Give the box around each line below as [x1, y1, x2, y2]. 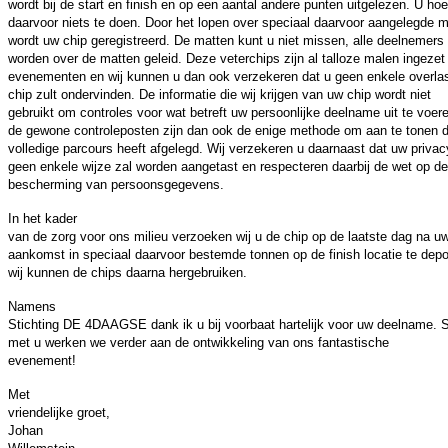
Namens [8, 299, 56, 315]
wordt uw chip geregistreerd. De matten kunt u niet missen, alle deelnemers [8, 33, 444, 49]
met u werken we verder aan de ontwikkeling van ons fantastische [8, 335, 389, 351]
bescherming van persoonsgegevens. [8, 177, 224, 193]
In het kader [8, 211, 77, 227]
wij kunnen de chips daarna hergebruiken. [8, 265, 247, 281]
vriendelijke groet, [8, 405, 110, 421]
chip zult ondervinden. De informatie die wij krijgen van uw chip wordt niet [8, 87, 431, 103]
